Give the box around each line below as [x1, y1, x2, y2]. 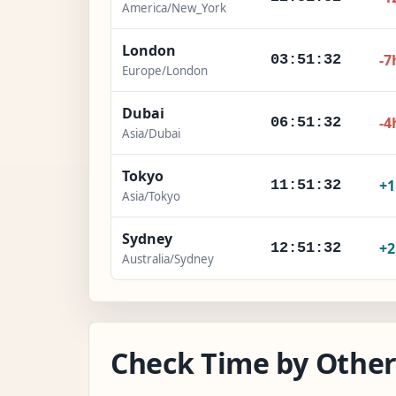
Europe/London [122, 62, 208, 79]
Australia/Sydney [122, 250, 214, 267]
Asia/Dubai [122, 125, 180, 141]
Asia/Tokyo [122, 187, 180, 204]
